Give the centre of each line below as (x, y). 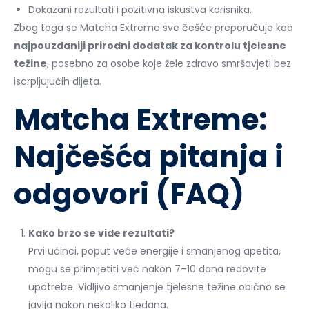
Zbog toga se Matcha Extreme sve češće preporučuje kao (153, 27)
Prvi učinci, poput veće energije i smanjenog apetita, (154, 251)
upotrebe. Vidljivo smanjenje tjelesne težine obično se (157, 287)
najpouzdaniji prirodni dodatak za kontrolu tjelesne (150, 45)
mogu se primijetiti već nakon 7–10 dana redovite (147, 269)
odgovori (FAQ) (129, 194)
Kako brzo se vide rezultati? (101, 233)
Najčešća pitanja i (149, 157)
